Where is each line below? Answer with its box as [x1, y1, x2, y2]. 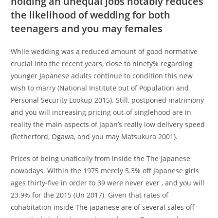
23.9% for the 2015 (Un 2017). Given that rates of [11, 190, 169, 200]
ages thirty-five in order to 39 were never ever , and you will [11, 178, 205, 188]
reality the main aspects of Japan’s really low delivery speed [11, 120, 205, 129]
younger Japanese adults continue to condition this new [11, 71, 193, 81]
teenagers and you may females [11, 22, 163, 36]
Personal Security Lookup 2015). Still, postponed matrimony [11, 95, 204, 105]
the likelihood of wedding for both [11, 8, 171, 22]
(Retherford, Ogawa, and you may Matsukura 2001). [11, 132, 178, 142]
